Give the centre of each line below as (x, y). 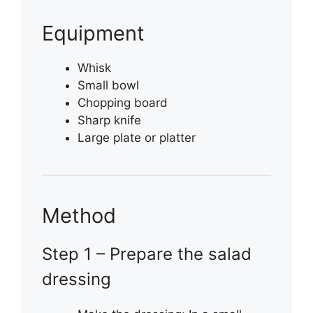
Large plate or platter (137, 137)
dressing (77, 279)
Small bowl (108, 85)
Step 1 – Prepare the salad (147, 254)
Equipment (93, 33)
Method (79, 215)
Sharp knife (109, 120)
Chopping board (123, 102)
